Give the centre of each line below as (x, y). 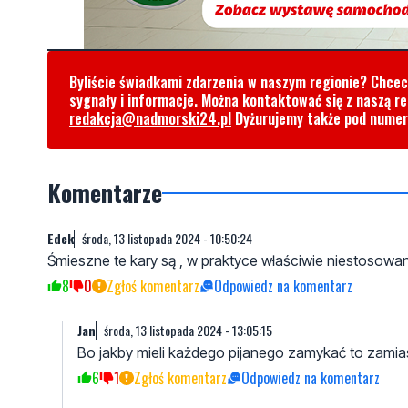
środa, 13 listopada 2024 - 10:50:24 (167, 238)
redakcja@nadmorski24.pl (150, 118)
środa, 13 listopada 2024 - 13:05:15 (188, 330)
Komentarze (105, 192)
